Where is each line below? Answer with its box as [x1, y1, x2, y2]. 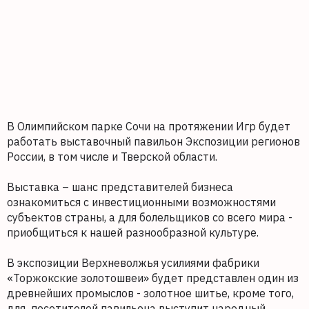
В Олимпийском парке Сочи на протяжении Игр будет [7, 119, 290, 134]
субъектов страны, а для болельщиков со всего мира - [7, 210, 292, 225]
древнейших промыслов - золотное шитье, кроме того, [7, 286, 294, 301]
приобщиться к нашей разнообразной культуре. [7, 226, 259, 240]
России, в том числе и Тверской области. [7, 150, 217, 164]
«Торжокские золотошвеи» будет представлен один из [7, 271, 299, 286]
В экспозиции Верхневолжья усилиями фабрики [7, 256, 259, 270]
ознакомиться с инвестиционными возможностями [7, 195, 276, 210]
